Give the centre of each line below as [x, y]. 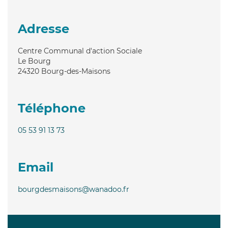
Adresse [44, 28]
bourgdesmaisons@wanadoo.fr [74, 189]
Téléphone [52, 108]
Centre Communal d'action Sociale [80, 51]
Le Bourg [34, 61]
